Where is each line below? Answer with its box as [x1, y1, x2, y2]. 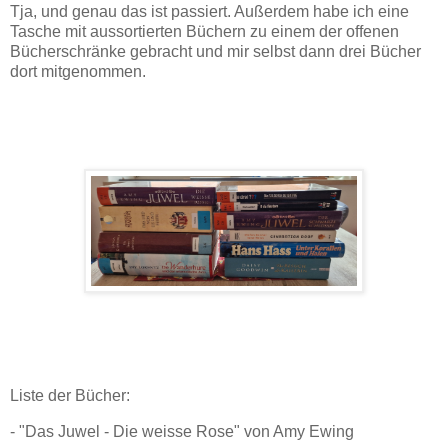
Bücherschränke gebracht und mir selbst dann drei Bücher [10, 42, 421, 60]
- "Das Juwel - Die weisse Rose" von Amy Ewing [10, 422, 354, 440]
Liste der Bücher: [10, 386, 130, 404]
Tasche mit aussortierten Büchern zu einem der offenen [10, 22, 399, 40]
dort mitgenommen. [10, 62, 146, 80]
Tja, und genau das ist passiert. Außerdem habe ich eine [10, 2, 409, 20]
